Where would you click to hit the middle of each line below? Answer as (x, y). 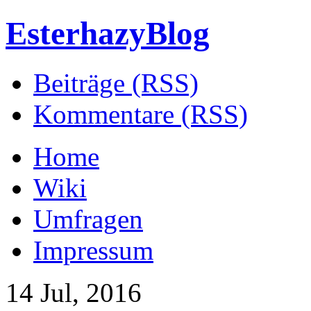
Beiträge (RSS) (116, 83)
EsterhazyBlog (108, 34)
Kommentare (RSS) (141, 114)
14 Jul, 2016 (74, 292)
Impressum (93, 250)
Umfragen (88, 219)
